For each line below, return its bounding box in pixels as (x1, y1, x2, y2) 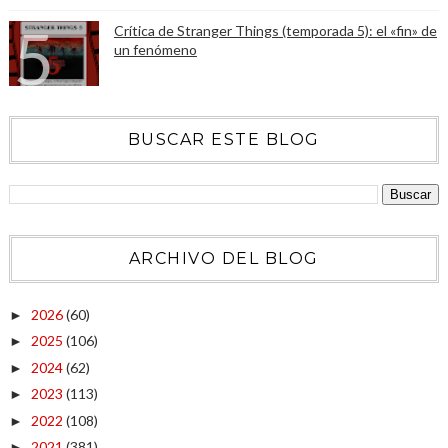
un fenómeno (113, 41, 197, 58)
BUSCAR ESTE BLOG (127, 130, 320, 149)
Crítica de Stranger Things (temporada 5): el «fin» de (113, 22, 437, 39)
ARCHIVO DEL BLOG (128, 249, 319, 268)
